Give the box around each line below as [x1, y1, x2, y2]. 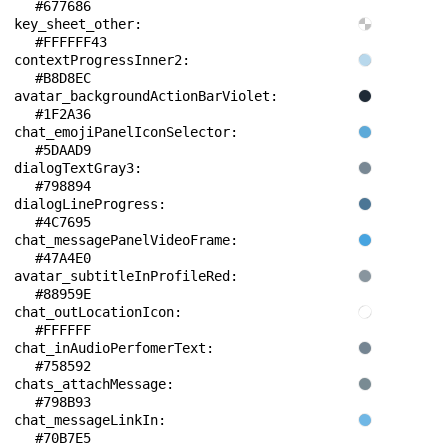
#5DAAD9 [35, 142, 91, 158]
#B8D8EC [35, 70, 91, 86]
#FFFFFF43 [35, 34, 107, 50]
